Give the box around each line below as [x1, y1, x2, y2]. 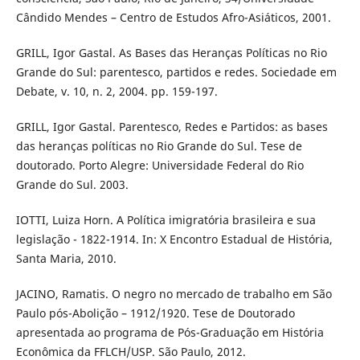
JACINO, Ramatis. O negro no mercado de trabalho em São [15, 285, 332, 301]
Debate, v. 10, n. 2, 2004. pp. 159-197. [15, 83, 218, 99]
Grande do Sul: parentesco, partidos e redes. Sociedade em [15, 63, 337, 80]
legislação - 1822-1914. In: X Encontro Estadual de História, [15, 231, 333, 247]
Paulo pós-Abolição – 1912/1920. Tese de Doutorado [15, 305, 295, 321]
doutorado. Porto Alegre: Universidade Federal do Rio [15, 157, 304, 173]
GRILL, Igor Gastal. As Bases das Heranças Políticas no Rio [15, 44, 327, 60]
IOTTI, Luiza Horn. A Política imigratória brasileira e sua [15, 211, 316, 227]
